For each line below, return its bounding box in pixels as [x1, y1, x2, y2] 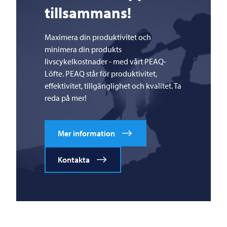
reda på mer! [45, 93, 87, 103]
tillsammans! [45, 3, 131, 22]
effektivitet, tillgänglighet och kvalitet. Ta [45, 81, 181, 91]
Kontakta [58, 155, 90, 165]
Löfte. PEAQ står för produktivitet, [45, 68, 157, 79]
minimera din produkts [45, 44, 122, 54]
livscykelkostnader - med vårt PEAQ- [45, 56, 166, 66]
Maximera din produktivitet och [45, 32, 151, 42]
